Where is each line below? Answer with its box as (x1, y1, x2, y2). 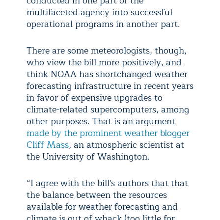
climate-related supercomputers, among (27, 102, 189, 117)
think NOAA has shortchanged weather (27, 67, 188, 82)
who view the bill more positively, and (27, 55, 182, 70)
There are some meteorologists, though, (27, 43, 187, 58)
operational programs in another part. (27, 17, 180, 32)
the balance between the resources (27, 188, 167, 203)
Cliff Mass (27, 137, 69, 153)
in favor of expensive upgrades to (27, 90, 163, 106)
